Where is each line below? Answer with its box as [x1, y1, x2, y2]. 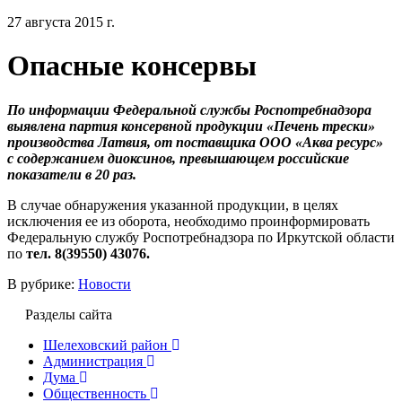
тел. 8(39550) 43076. [26, 245, 150, 261]
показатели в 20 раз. [7, 166, 136, 182]
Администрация [43, 353, 143, 369]
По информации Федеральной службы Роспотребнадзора [7, 101, 371, 118]
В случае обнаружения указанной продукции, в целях [7, 197, 338, 213]
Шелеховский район [43, 336, 168, 353]
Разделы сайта [25, 306, 112, 322]
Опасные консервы [7, 49, 257, 83]
